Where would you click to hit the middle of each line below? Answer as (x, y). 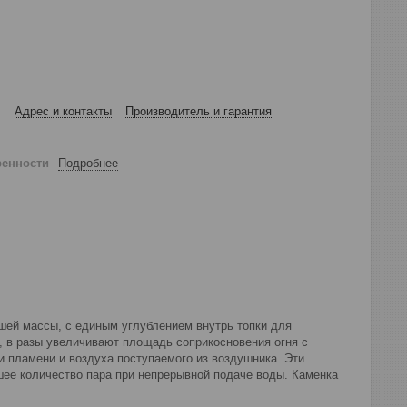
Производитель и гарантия (199, 111)
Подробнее (88, 163)
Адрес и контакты (63, 111)
